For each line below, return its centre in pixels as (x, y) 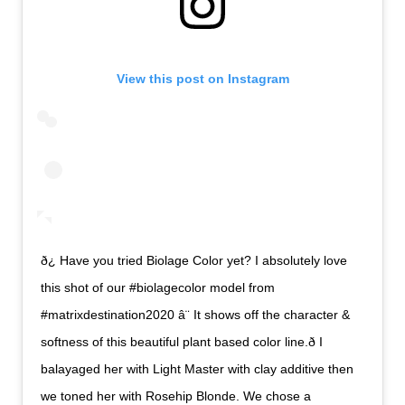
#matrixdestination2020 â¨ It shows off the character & (196, 315)
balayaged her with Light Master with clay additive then (198, 369)
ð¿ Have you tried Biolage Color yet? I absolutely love (194, 261)
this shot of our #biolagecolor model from (158, 288)
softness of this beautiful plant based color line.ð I (182, 342)
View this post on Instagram (202, 79)
